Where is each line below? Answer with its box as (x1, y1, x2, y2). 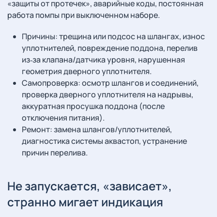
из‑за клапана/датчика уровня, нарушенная (22, 54, 185, 65)
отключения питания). (22, 112, 105, 123)
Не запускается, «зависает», (7, 178, 172, 194)
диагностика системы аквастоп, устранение (22, 136, 187, 146)
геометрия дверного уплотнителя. (22, 66, 152, 77)
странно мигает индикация (7, 194, 163, 210)
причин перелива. (22, 147, 88, 158)
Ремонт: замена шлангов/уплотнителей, (22, 124, 172, 135)
